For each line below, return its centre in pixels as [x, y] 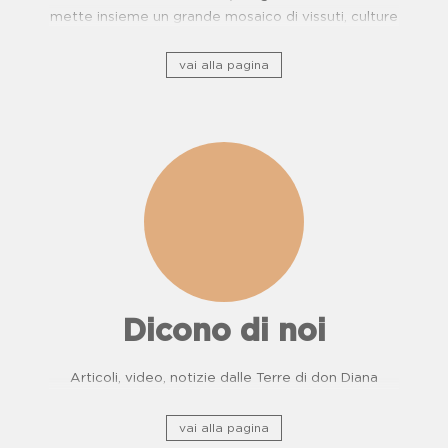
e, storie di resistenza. [224, 39]
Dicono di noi [224, 331]
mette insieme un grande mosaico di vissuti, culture [224, 17]
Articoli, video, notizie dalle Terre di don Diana [224, 378]
